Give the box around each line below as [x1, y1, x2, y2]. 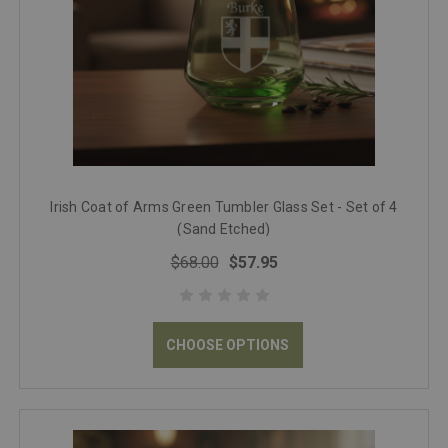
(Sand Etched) [177, 220, 271, 237]
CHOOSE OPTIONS [166, 336, 289, 353]
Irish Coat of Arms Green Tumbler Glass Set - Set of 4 [50, 198, 398, 215]
